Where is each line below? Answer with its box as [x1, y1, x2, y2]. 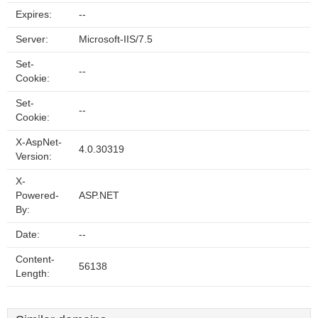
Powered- [16, 190, 59, 201]
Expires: [16, 9, 52, 20]
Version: [16, 151, 52, 162]
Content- [16, 254, 55, 265]
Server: [16, 34, 48, 45]
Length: [16, 268, 50, 279]
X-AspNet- [16, 137, 62, 148]
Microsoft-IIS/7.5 [79, 34, 153, 45]
